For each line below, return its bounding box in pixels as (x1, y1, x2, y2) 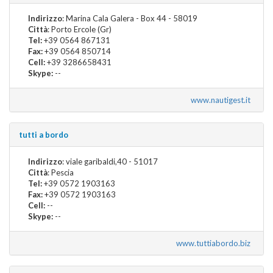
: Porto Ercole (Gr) (48, 24, 112, 34)
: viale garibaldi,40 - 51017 (62, 156, 158, 166)
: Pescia (48, 167, 74, 177)
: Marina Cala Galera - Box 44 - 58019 (62, 13, 197, 23)
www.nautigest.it (191, 94, 254, 105)
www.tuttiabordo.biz (176, 238, 254, 248)
